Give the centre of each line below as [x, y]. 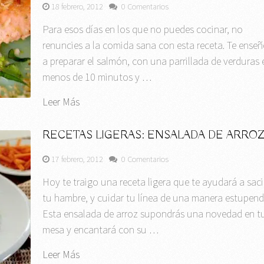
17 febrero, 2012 [77, 159]
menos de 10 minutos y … [97, 77]
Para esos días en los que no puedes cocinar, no [143, 29]
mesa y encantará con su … [101, 229]
